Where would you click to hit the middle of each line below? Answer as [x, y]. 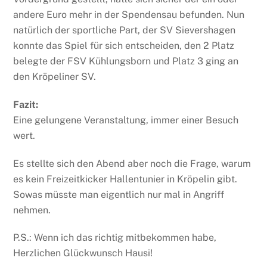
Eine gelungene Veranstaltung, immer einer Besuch [126, 120]
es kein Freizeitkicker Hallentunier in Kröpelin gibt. [125, 179]
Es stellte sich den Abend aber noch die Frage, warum [132, 163]
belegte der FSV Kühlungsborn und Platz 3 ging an [126, 61]
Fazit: [26, 104]
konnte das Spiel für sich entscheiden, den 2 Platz [124, 45]
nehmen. [32, 210]
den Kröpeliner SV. [55, 76]
